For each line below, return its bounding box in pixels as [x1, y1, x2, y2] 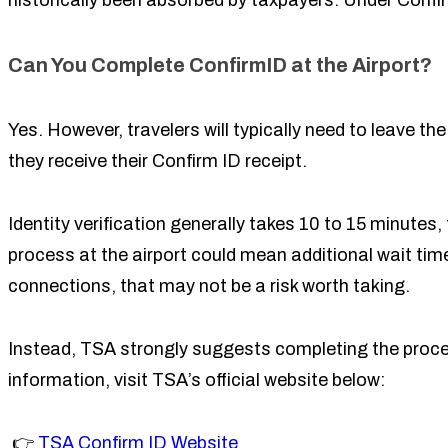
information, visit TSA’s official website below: [8, 370, 385, 390]
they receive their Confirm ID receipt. [8, 151, 311, 171]
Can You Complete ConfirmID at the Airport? [8, 54, 432, 76]
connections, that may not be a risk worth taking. [8, 276, 410, 296]
